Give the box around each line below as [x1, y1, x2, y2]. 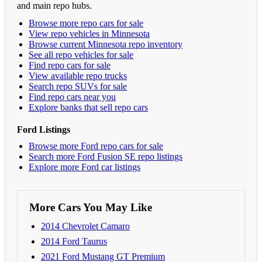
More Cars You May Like [29, 201, 152, 213]
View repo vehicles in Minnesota [29, 28, 150, 39]
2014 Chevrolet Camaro [41, 220, 130, 231]
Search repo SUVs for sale [29, 81, 127, 91]
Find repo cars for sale [29, 60, 111, 70]
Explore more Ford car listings [29, 161, 140, 172]
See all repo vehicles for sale [29, 49, 133, 60]
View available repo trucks [29, 70, 127, 81]
